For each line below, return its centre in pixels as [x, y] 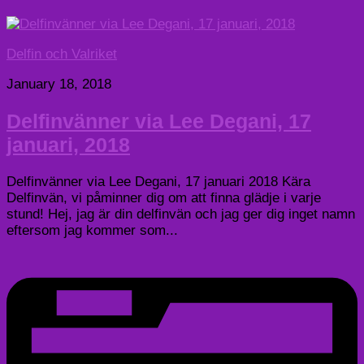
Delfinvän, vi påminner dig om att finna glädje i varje [164, 198]
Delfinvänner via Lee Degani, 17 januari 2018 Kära [158, 182]
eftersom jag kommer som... [92, 231]
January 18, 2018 [59, 84]
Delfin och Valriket [62, 54]
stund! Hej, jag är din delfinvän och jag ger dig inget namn [181, 214]
